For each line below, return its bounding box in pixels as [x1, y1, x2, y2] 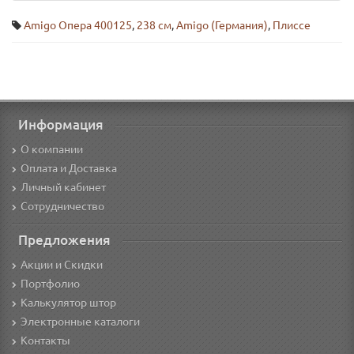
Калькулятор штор [21, 296, 116, 310]
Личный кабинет [21, 181, 106, 194]
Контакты [21, 334, 70, 348]
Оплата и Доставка [21, 162, 117, 175]
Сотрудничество [21, 200, 104, 213]
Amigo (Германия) [176, 19, 268, 32]
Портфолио [21, 277, 80, 291]
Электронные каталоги [21, 315, 140, 329]
